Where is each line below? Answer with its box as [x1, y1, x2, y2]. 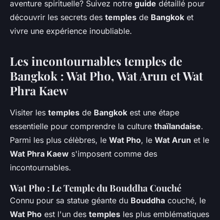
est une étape [127, 108, 179, 118]
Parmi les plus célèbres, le [10, 135, 109, 145]
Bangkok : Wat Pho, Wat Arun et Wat [10, 68, 203, 84]
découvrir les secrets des [10, 12, 105, 23]
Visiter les [10, 108, 48, 118]
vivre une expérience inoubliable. [10, 26, 132, 36]
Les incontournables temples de [10, 53, 182, 69]
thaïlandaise [154, 121, 201, 132]
